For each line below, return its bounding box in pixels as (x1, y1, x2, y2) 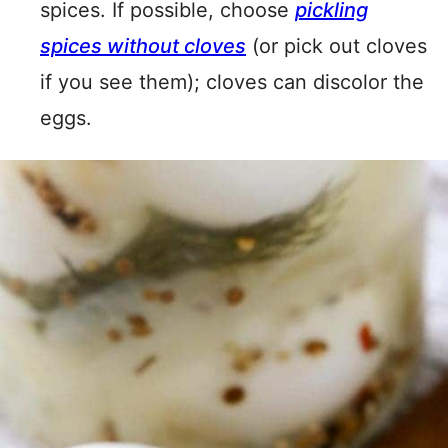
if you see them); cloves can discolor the (40, 70, 424, 94)
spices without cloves (40, 34, 246, 58)
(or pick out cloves (246, 34, 427, 58)
